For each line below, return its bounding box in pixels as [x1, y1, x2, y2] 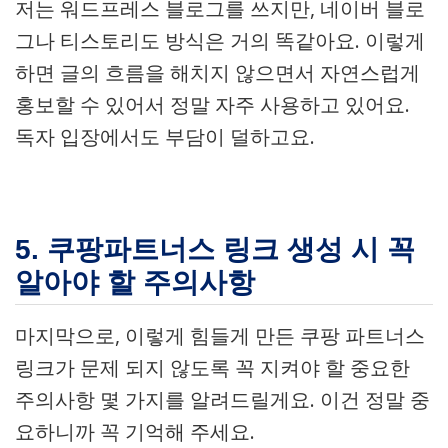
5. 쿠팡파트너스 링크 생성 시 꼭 [15, 234, 415, 265]
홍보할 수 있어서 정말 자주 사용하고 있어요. [15, 91, 410, 118]
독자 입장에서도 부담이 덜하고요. [15, 123, 315, 150]
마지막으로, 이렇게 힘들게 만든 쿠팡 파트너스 [15, 322, 425, 349]
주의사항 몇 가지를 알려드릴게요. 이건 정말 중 [15, 386, 430, 413]
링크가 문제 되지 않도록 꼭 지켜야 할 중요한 [15, 354, 410, 381]
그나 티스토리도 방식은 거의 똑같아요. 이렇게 [15, 27, 425, 54]
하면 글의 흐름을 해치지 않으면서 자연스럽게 [15, 59, 420, 86]
